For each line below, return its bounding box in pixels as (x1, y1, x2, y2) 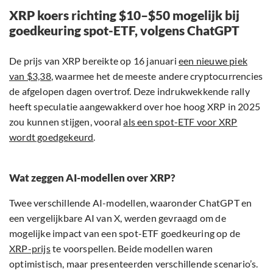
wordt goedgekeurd (9, 131, 94, 143)
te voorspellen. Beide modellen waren (50, 243, 213, 255)
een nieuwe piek (179, 55, 247, 67)
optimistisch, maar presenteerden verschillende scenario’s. (9, 258, 258, 270)
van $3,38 (9, 70, 51, 82)
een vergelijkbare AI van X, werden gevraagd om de (9, 212, 226, 224)
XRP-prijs (9, 243, 51, 255)
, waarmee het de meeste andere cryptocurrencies (51, 70, 263, 82)
